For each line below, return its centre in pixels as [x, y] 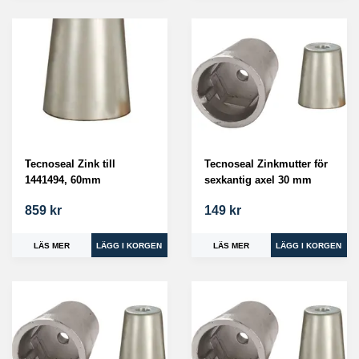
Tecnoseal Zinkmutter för [266, 164]
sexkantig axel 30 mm [258, 180]
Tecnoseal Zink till [70, 164]
